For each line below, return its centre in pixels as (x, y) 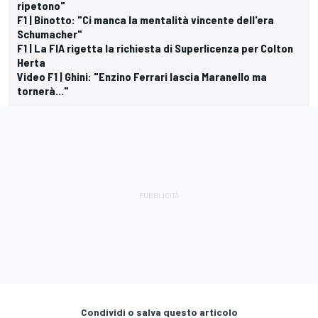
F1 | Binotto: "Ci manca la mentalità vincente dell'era (146, 20)
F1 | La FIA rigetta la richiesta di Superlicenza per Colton (155, 48)
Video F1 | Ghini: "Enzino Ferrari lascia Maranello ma (142, 77)
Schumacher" (50, 34)
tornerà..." (43, 91)
